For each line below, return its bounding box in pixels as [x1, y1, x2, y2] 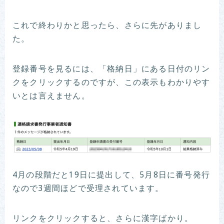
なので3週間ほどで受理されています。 [12, 184, 164, 194]
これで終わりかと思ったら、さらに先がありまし [12, 20, 202, 31]
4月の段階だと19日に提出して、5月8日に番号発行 [12, 170, 210, 181]
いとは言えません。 [12, 91, 90, 101]
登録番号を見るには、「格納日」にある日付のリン [12, 64, 210, 74]
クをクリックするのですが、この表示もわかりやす [12, 77, 210, 88]
